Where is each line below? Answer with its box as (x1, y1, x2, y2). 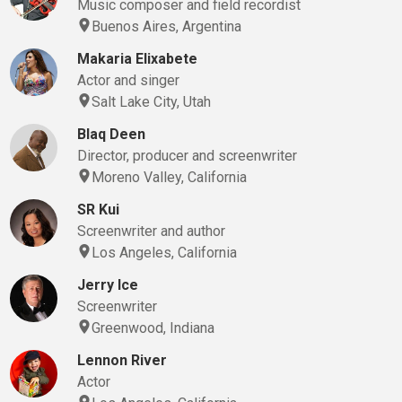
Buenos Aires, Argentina (91, 18, 241, 35)
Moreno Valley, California (91, 169, 247, 186)
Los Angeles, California (91, 244, 237, 261)
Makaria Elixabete (76, 50, 197, 67)
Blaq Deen (76, 126, 145, 143)
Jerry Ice (76, 276, 138, 293)
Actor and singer (76, 72, 179, 89)
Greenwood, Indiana (91, 319, 214, 336)
